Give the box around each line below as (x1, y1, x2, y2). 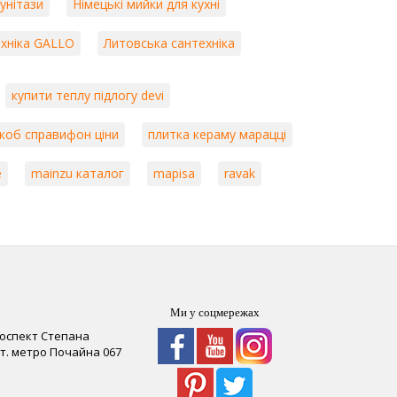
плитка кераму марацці (148, 125, 287, 143)
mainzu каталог (31, 164, 125, 182)
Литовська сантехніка (104, 34, 236, 51)
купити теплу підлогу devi (12, 86, 165, 104)
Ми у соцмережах (170, 305, 260, 319)
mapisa (153, 164, 196, 182)
